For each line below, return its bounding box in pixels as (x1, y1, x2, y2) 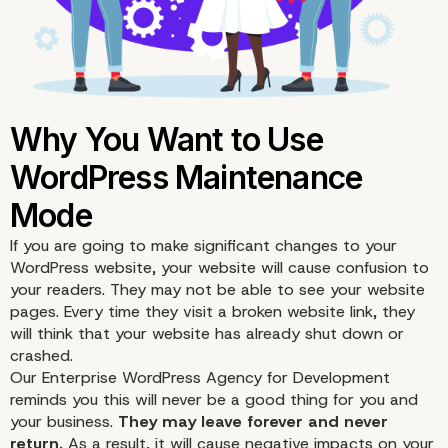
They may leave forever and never (113, 411, 388, 433)
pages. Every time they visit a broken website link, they (10, 301, 415, 323)
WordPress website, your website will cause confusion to (10, 257, 429, 279)
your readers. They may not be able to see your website (10, 279, 425, 301)
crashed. (10, 345, 73, 367)
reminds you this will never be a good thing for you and (10, 389, 418, 411)
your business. (10, 411, 113, 433)
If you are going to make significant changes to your (10, 235, 397, 257)
